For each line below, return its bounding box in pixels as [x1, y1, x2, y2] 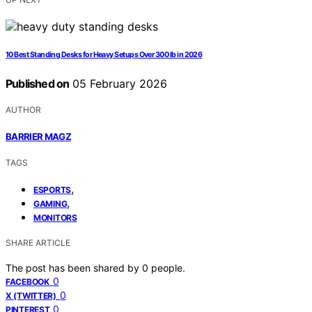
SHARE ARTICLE [6, 237, 70, 248]
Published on [6, 77, 70, 91]
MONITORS [33, 212, 77, 223]
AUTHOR [6, 104, 41, 116]
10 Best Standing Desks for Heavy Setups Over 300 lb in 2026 [6, 50, 203, 60]
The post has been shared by [6, 261, 142, 274]
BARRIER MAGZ [6, 130, 72, 142]
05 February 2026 [69, 77, 168, 91]
